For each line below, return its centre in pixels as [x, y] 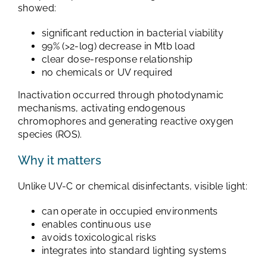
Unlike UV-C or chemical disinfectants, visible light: [133, 187]
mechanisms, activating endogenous [102, 108]
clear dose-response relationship [117, 60]
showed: [37, 8]
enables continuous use [97, 225]
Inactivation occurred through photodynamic [121, 95]
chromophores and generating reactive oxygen [126, 122]
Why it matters [60, 161]
